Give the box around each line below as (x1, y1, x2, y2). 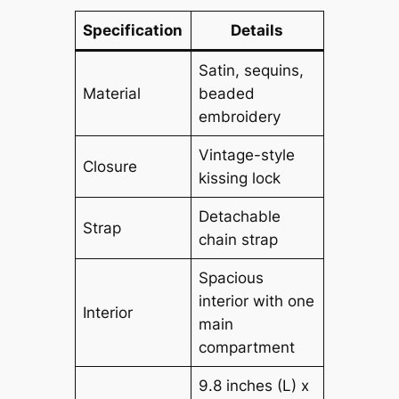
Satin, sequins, (199, 61, 305, 80)
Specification (83, 21, 183, 40)
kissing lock (199, 169, 281, 188)
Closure (83, 158, 138, 176)
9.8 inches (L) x (199, 377, 310, 395)
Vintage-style (199, 146, 296, 165)
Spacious (199, 269, 265, 288)
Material (83, 85, 142, 103)
